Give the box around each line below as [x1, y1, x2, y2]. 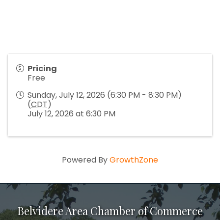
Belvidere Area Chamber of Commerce [17, 203, 203, 219]
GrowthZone [110, 154, 158, 166]
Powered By [62, 154, 110, 166]
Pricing [27, 63, 57, 75]
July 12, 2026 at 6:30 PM [27, 108, 115, 120]
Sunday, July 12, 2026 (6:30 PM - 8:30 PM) [27, 89, 182, 101]
